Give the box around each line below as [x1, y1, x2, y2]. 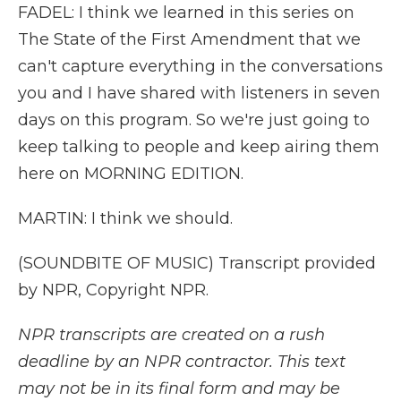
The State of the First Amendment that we [18, 30, 361, 49]
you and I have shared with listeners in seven [18, 83, 380, 103]
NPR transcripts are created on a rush [18, 325, 325, 345]
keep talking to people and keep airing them [18, 137, 380, 157]
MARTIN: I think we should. [18, 209, 233, 228]
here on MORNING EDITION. [18, 164, 243, 183]
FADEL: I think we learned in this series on [18, 3, 354, 22]
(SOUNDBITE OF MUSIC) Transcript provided [18, 253, 376, 273]
